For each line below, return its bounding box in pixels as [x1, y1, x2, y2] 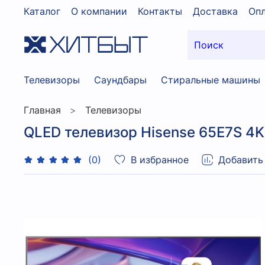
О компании [71, 5, 127, 17]
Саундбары [94, 73, 147, 86]
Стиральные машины [161, 73, 260, 86]
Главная [24, 104, 61, 116]
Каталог [24, 5, 60, 17]
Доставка [193, 5, 238, 17]
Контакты [138, 5, 182, 17]
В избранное [131, 153, 189, 166]
